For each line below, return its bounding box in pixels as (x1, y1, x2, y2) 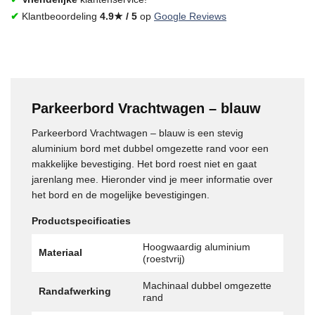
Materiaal (39, 247, 82, 258)
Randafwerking (39, 285, 111, 297)
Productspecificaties (32, 215, 131, 227)
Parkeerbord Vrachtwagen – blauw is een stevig (32, 127, 243, 139)
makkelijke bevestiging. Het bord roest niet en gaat (32, 158, 257, 170)
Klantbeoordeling (22, 11, 100, 22)
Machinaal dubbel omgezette (143, 280, 271, 291)
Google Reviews (154, 11, 226, 22)
